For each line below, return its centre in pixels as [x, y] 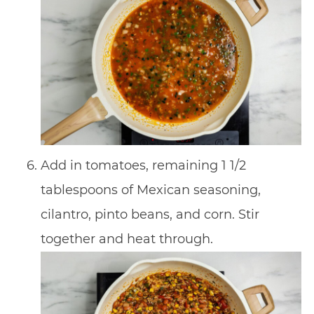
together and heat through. [127, 239]
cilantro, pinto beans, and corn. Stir [150, 214]
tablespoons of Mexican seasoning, [150, 190]
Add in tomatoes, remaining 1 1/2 [143, 165]
